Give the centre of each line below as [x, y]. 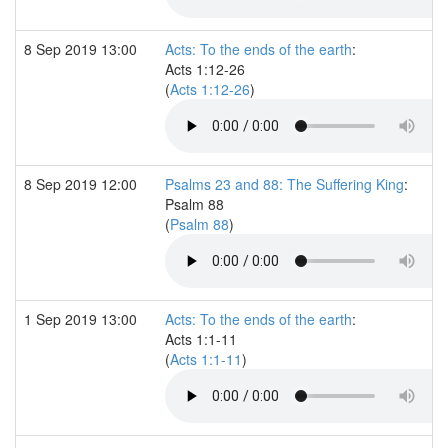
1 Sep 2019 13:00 [82, 318]
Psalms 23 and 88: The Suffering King [284, 183]
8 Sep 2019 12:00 [82, 183]
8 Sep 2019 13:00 [82, 48]
